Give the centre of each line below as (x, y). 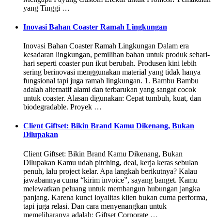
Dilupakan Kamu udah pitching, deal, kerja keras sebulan (111, 162)
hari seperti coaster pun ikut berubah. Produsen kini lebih (110, 63)
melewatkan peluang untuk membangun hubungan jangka (112, 188)
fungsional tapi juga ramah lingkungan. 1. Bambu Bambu (111, 81)
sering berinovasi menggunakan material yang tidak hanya (112, 72)
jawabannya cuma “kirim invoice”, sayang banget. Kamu (110, 180)
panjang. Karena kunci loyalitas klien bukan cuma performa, (115, 197)
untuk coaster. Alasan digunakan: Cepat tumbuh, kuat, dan (112, 98)
